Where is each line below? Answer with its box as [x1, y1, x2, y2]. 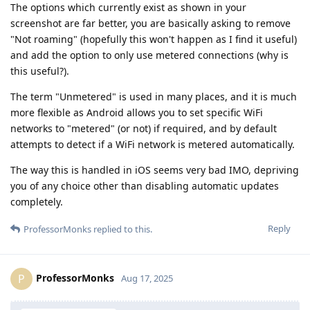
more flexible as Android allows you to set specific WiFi [10, 106, 263, 120]
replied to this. [91, 223, 152, 236]
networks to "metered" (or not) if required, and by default [10, 122, 277, 136]
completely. [10, 195, 63, 209]
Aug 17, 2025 [121, 272, 173, 285]
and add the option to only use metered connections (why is [10, 48, 289, 62]
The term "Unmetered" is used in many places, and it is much [10, 90, 297, 104]
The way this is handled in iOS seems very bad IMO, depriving [10, 163, 299, 177]
